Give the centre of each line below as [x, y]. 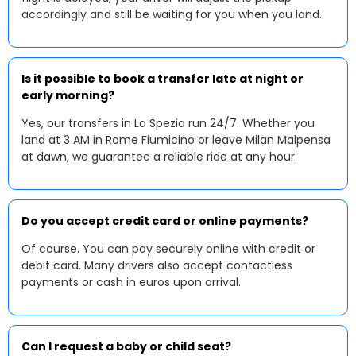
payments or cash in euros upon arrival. [131, 282]
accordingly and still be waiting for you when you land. [172, 14]
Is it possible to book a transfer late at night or [163, 79]
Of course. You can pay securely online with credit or [168, 249]
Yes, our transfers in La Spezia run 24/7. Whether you [168, 123]
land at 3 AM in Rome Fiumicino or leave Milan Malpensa [176, 140]
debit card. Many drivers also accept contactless [157, 265]
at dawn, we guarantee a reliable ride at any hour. [159, 157]
